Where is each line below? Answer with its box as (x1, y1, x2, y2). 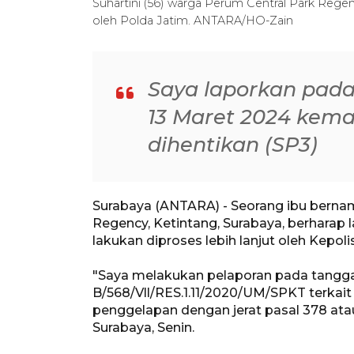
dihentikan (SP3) (148, 131, 318, 156)
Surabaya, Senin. (92, 319, 194, 335)
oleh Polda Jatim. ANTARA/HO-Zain (92, 13, 293, 28)
